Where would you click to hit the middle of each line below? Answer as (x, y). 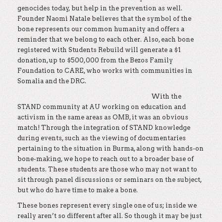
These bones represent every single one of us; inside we (107, 205)
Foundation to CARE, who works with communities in (105, 71)
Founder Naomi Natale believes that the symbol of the (104, 19)
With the (166, 96)
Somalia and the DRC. (52, 81)
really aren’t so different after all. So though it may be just (110, 216)
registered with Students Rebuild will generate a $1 (99, 50)
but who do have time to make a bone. (78, 190)
